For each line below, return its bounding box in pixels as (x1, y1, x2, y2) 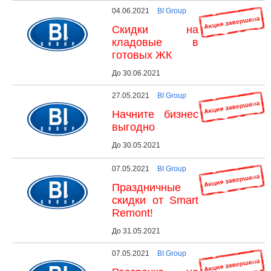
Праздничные (112, 181, 181, 194)
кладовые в (112, 36, 198, 48)
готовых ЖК (112, 48, 172, 61)
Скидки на (112, 23, 198, 36)
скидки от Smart (112, 194, 198, 206)
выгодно (112, 120, 155, 133)
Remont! (112, 206, 153, 219)
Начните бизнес (112, 108, 198, 120)
